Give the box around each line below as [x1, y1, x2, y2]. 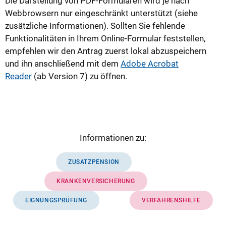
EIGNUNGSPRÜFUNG [25, 196, 87, 204]
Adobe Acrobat [121, 58, 179, 69]
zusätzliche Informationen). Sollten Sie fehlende [5, 20, 185, 31]
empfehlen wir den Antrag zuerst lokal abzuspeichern [5, 45, 206, 56]
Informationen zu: [80, 132, 146, 143]
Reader [5, 71, 32, 81]
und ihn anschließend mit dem [5, 58, 121, 69]
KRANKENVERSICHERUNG [56, 177, 135, 185]
